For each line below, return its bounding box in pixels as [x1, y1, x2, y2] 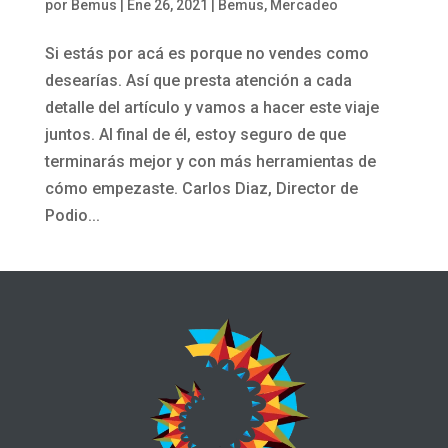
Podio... [44, 206, 100, 226]
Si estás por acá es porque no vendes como [44, 44, 369, 64]
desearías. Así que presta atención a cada [44, 71, 352, 91]
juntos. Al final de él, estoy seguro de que [44, 125, 346, 145]
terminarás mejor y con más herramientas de [44, 152, 376, 172]
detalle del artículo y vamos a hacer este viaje [44, 98, 379, 118]
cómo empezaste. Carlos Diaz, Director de [44, 179, 358, 199]
